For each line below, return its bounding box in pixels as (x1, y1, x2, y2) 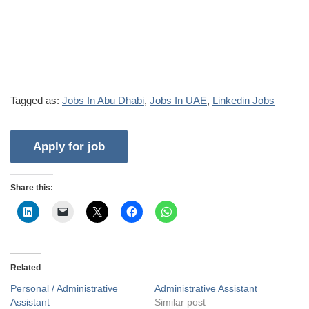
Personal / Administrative (10, 282, 118, 294)
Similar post (154, 296, 206, 308)
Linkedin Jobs (212, 94, 275, 106)
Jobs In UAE (150, 94, 207, 106)
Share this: (10, 182, 53, 192)
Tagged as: (10, 94, 62, 106)
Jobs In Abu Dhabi (62, 94, 144, 106)
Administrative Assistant (154, 282, 257, 294)
